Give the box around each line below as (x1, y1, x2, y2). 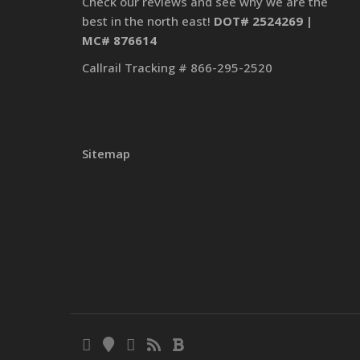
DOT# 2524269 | (214, 13, 313, 30)
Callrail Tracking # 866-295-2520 (82, 59, 272, 76)
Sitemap (82, 145, 130, 162)
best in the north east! (82, 13, 214, 30)
